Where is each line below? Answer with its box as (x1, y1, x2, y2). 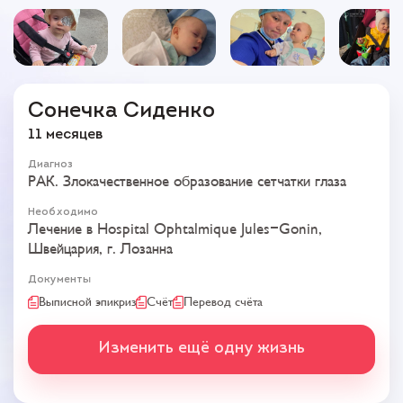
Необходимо (28, 207, 98, 219)
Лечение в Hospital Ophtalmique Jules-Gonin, (28, 221, 322, 238)
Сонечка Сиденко (28, 101, 215, 123)
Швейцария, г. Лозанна (28, 241, 173, 258)
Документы (28, 274, 91, 286)
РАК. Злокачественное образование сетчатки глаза (28, 174, 346, 191)
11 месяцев (28, 128, 103, 143)
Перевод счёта (184, 295, 263, 309)
